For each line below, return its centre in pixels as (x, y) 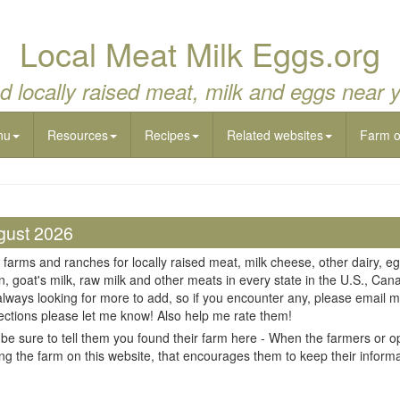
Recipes (167, 135)
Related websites (275, 135)
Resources (78, 135)
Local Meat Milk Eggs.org (200, 53)
